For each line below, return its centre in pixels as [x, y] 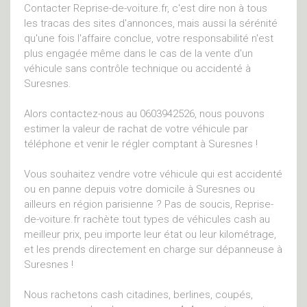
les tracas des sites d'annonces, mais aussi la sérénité [151, 23]
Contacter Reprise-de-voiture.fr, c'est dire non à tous [146, 8]
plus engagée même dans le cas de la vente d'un [138, 53]
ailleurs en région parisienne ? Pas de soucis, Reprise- [149, 204]
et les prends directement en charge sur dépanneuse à [153, 249]
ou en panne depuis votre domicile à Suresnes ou [139, 189]
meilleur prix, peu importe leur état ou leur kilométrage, [150, 234]
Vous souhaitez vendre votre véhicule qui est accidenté [153, 174]
